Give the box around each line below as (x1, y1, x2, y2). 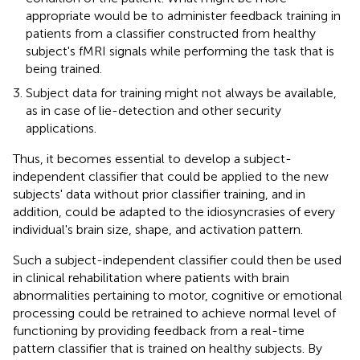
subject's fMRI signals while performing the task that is (26, 43, 334, 59)
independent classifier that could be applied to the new (13, 168, 329, 184)
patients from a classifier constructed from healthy (26, 25, 316, 41)
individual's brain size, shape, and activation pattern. (13, 221, 303, 237)
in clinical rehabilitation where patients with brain (13, 269, 289, 285)
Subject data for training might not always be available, (26, 84, 337, 100)
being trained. (26, 60, 102, 76)
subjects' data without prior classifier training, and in (13, 186, 305, 202)
